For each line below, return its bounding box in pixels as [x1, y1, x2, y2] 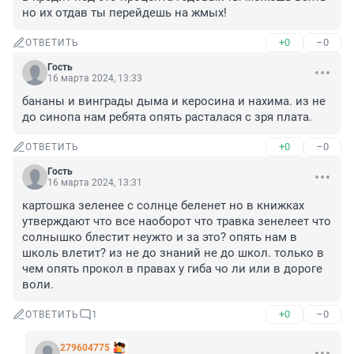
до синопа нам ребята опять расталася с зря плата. [22, 110, 312, 125]
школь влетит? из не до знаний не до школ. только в [22, 246, 324, 261]
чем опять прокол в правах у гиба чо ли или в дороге [22, 262, 322, 277]
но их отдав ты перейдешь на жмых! [22, 6, 227, 21]
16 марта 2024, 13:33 [47, 73, 142, 85]
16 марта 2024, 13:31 [47, 177, 142, 189]
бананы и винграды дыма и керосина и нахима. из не [22, 94, 326, 109]
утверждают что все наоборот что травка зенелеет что [22, 214, 331, 229]
